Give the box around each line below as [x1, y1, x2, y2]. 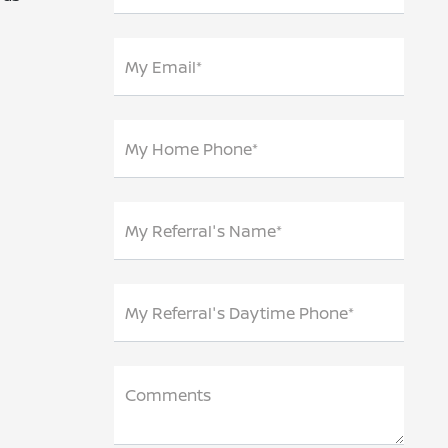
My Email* [124, 56, 202, 78]
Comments [124, 384, 211, 406]
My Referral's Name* [124, 220, 282, 242]
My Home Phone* [124, 138, 258, 160]
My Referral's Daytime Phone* [124, 302, 354, 324]
